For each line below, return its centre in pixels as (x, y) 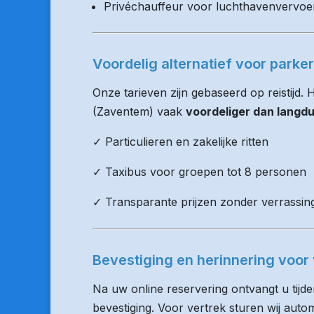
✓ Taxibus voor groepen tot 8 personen (199, 172)
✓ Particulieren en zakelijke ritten (180, 142)
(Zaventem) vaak (139, 111)
